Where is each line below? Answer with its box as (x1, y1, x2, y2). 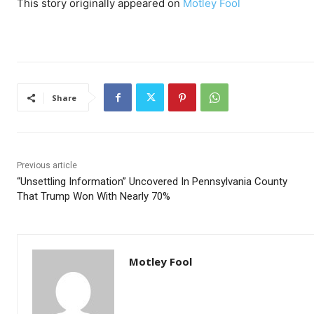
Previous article (17, 161, 77, 171)
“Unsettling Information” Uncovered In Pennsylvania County (17, 175, 287, 189)
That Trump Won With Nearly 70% (17, 190, 170, 203)
